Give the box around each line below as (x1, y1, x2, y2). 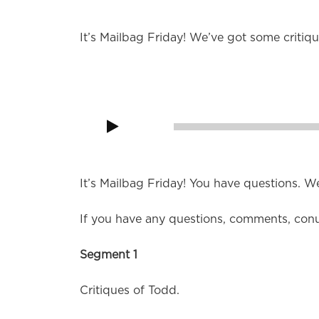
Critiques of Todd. (80, 285, 179, 297)
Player (79, 115, 113, 127)
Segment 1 (80, 249, 137, 261)
